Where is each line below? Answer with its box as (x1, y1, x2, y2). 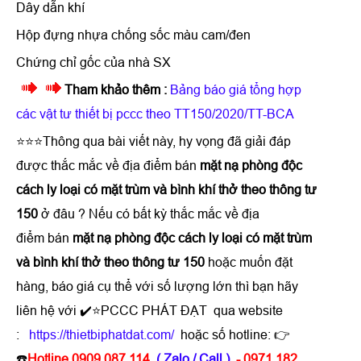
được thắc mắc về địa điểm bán (16, 158, 197, 172)
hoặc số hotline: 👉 (180, 327, 290, 342)
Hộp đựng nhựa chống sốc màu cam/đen (16, 27, 251, 42)
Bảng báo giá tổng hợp (170, 82, 301, 97)
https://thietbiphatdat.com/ (29, 327, 180, 342)
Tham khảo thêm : (64, 82, 170, 97)
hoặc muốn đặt (205, 255, 293, 269)
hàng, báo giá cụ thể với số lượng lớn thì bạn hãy (16, 279, 298, 293)
